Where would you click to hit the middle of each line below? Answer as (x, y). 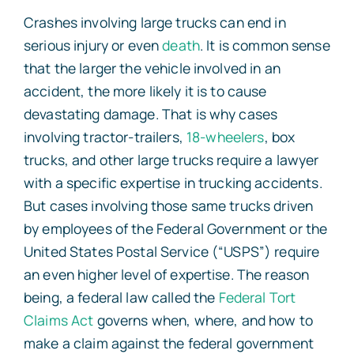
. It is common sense (265, 45)
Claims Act (58, 320)
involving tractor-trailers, (105, 136)
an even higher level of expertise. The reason (166, 274)
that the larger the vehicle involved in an (152, 68)
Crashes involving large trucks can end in (154, 22)
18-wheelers (225, 136)
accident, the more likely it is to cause (145, 90)
